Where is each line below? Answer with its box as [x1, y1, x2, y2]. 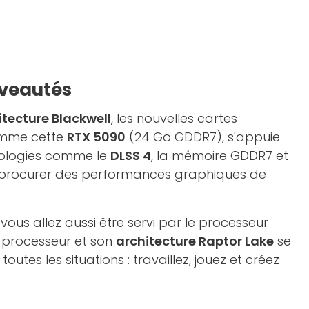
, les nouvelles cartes [111, 109, 237, 127]
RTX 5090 [67, 128, 126, 146]
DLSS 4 [110, 146, 151, 164]
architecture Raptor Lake [116, 232, 274, 250]
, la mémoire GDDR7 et [151, 146, 288, 164]
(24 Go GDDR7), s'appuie [126, 128, 280, 146]
